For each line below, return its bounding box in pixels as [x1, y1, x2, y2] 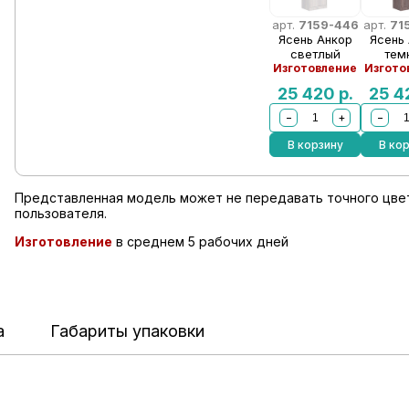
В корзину [287, 138, 343, 152]
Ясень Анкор [278, 32, 352, 47]
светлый [289, 47, 341, 61]
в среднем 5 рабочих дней [111, 234, 288, 249]
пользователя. [14, 205, 107, 221]
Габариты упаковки [50, 321, 204, 341]
